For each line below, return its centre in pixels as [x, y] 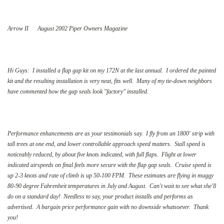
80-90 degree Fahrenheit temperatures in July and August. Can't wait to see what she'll [112, 186]
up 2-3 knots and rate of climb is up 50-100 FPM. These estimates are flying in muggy [110, 175]
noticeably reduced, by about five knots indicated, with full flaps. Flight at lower [102, 154]
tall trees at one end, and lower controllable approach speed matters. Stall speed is [106, 144]
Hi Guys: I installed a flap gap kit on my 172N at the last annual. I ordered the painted [112, 70]
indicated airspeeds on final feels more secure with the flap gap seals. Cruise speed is [109, 165]
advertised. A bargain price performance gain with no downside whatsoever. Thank [108, 207]
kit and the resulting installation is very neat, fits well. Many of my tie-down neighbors [110, 81]
